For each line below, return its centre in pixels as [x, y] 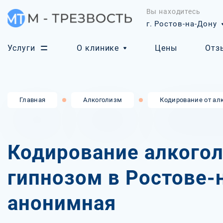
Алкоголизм [103, 100]
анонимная [62, 204]
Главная [33, 100]
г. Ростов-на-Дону [181, 24]
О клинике [98, 48]
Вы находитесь [173, 11]
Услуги [21, 48]
